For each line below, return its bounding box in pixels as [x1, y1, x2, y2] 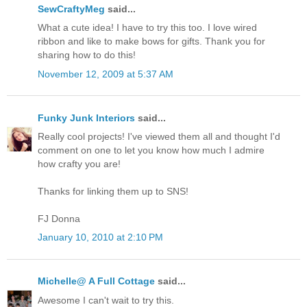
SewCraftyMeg [38, 3, 105, 15]
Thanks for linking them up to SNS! [38, 186, 188, 197]
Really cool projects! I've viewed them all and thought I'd [38, 131, 280, 143]
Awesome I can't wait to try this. [38, 294, 174, 306]
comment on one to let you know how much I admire [38, 145, 265, 156]
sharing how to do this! [38, 49, 136, 61]
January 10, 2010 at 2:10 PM [38, 232, 163, 243]
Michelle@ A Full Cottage [38, 275, 155, 287]
